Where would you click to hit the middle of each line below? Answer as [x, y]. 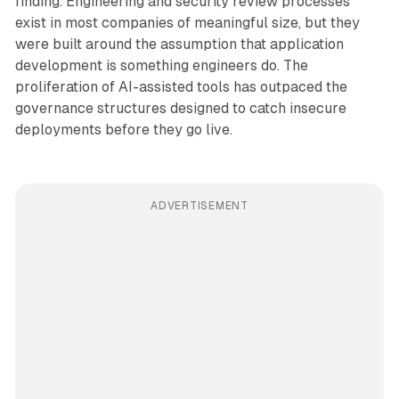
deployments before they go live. [123, 130]
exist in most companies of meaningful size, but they [187, 23]
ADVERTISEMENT [199, 206]
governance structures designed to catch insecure [180, 109]
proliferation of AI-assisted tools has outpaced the [181, 87]
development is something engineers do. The [161, 66]
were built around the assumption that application [179, 45]
